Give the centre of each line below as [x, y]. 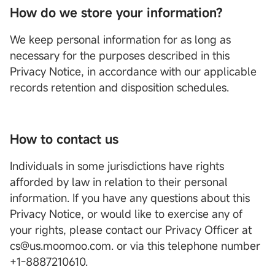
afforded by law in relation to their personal [119, 182]
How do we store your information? [116, 13]
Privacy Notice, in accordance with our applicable [133, 72]
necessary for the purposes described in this [120, 56]
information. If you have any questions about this [130, 198]
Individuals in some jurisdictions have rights [117, 166]
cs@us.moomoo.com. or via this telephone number [135, 246]
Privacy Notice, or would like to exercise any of [126, 214]
